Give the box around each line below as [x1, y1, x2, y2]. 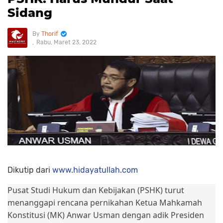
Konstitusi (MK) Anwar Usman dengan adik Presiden [7, 210, 204, 221]
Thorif [41, 30, 58, 37]
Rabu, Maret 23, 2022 [36, 39, 97, 46]
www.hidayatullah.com [52, 165, 138, 175]
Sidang [7, 5, 52, 20]
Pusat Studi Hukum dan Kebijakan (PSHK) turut [7, 185, 184, 196]
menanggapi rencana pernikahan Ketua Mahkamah [7, 197, 202, 208]
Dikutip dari [7, 165, 52, 175]
